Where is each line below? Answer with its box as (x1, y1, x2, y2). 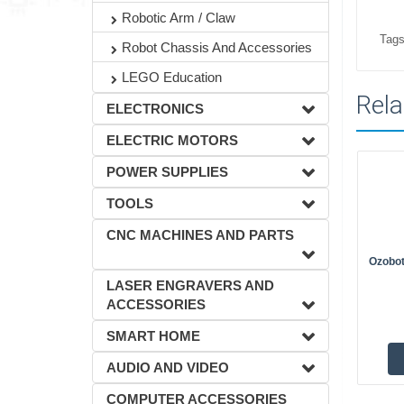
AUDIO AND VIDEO (106, 360, 229, 375)
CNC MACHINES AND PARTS (106, 227, 294, 243)
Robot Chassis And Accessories (122, 40, 312, 55)
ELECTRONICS (106, 101, 204, 116)
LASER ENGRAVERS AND (106, 278, 274, 293)
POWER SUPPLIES (106, 164, 228, 179)
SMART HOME (106, 328, 200, 344)
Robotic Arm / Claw (122, 10, 235, 25)
